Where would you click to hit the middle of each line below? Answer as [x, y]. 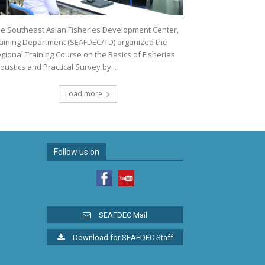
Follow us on [77, 152]
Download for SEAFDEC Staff [123, 238]
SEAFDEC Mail [123, 215]
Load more [83, 94]
